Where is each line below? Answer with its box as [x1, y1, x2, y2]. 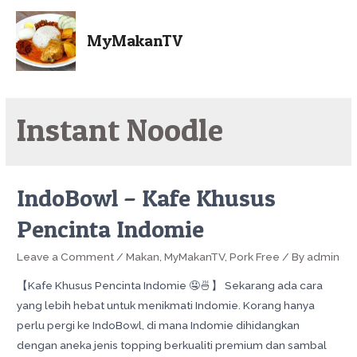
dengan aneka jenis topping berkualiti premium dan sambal [17, 339, 328, 352]
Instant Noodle [17, 110, 224, 150]
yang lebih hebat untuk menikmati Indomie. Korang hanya [17, 299, 316, 312]
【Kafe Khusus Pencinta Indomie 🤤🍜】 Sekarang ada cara [17, 279, 324, 292]
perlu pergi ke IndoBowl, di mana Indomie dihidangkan [17, 319, 300, 332]
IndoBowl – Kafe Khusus [17, 183, 277, 213]
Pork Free [229, 250, 280, 264]
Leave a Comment [17, 250, 115, 264]
